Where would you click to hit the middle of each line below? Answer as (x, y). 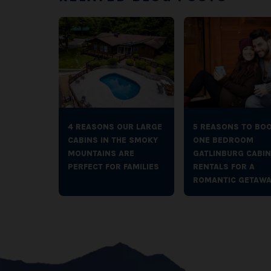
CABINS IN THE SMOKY (113, 140)
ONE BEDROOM (223, 140)
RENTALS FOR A (224, 167)
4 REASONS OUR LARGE (115, 127)
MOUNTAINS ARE (101, 153)
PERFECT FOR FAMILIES (113, 167)
